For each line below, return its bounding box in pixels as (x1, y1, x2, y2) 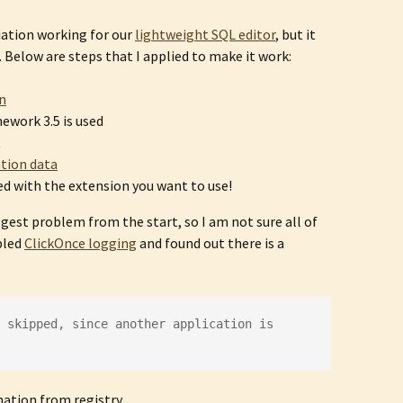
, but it (275, 25, 316, 43)
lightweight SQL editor (135, 25, 275, 43)
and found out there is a (137, 234, 284, 252)
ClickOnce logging (24, 234, 137, 252)
